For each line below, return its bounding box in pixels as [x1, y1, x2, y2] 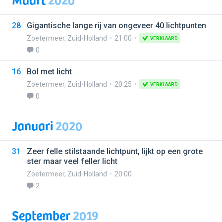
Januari [12, 115, 55, 135]
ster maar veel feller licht [27, 157, 117, 166]
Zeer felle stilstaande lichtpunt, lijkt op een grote [27, 147, 203, 156]
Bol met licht [27, 67, 72, 76]
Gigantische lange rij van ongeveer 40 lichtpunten [27, 21, 206, 30]
